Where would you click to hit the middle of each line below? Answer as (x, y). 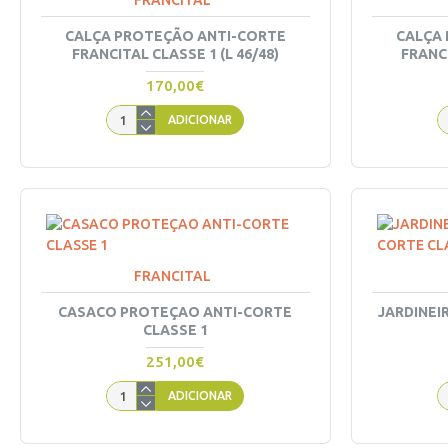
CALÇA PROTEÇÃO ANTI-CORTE (175, 36)
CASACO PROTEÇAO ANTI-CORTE (175, 312)
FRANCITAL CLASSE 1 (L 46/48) (175, 54)
